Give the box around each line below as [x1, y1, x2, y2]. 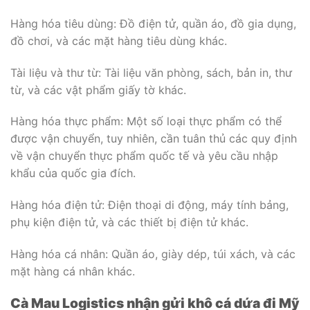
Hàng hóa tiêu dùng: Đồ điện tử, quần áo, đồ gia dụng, [10, 16, 296, 30]
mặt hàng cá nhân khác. [10, 264, 135, 278]
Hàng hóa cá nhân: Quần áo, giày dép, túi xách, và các [10, 246, 295, 261]
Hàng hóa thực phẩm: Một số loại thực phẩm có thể [10, 114, 282, 129]
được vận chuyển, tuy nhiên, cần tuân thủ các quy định [10, 131, 297, 146]
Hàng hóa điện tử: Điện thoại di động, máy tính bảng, [10, 198, 289, 212]
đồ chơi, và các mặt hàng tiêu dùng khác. [10, 33, 227, 48]
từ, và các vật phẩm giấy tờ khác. [10, 82, 186, 97]
